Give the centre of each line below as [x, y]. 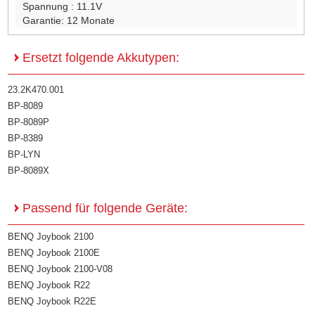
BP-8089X [29, 171]
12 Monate [91, 21]
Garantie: [45, 21]
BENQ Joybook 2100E [54, 253]
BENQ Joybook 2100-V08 [60, 269]
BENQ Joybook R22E [52, 302]
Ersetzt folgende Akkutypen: [99, 58]
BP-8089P [29, 122]
